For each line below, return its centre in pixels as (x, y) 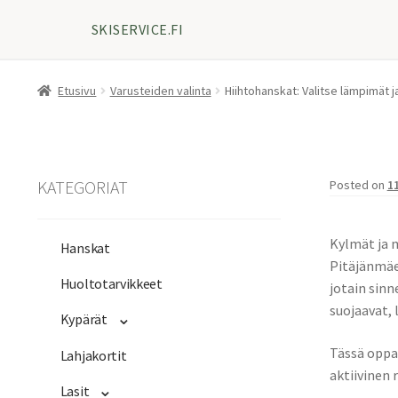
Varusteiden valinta (160, 90)
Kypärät (84, 319)
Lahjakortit (93, 356)
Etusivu (77, 90)
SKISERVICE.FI (138, 29)
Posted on (358, 184)
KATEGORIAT (82, 187)
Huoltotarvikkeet (111, 284)
